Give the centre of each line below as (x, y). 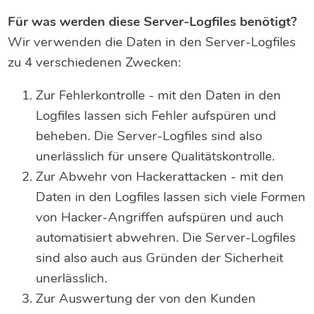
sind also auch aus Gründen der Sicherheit (160, 258)
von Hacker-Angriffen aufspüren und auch (160, 218)
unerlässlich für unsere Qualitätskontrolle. (156, 157)
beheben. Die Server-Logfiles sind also (149, 136)
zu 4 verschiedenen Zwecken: (95, 62)
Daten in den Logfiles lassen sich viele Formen (171, 197)
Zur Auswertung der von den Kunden (146, 299)
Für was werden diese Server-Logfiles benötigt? (153, 21)
